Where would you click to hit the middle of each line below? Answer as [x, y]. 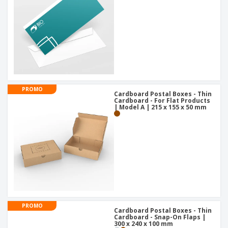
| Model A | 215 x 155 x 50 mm [160, 107]
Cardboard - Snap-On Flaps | [160, 217]
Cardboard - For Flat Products [162, 101]
